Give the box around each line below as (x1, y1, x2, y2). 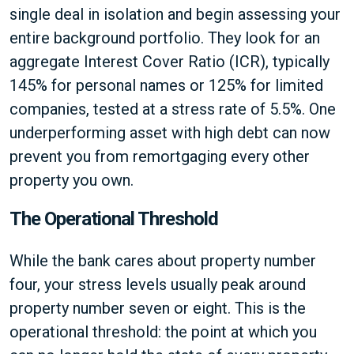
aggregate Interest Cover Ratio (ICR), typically (9, 52, 330, 71)
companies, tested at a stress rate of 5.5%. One (9, 100, 336, 119)
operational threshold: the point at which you (9, 322, 317, 341)
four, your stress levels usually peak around (9, 275, 306, 294)
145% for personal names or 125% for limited (9, 76, 323, 95)
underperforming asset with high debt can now (9, 123, 330, 142)
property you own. (9, 171, 134, 190)
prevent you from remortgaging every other (9, 147, 310, 166)
